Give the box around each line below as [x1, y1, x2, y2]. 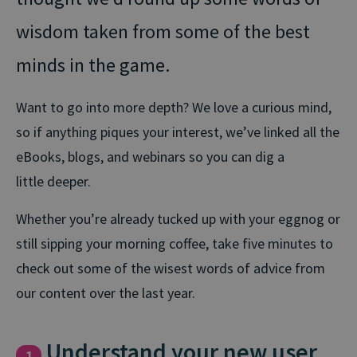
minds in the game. [16, 52, 170, 77]
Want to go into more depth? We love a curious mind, [16, 97, 331, 116]
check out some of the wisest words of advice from [16, 258, 325, 277]
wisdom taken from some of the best [16, 18, 310, 44]
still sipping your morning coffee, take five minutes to [16, 233, 333, 253]
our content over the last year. [16, 283, 195, 302]
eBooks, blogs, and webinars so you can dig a [16, 147, 284, 166]
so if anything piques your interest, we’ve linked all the [16, 122, 339, 141]
